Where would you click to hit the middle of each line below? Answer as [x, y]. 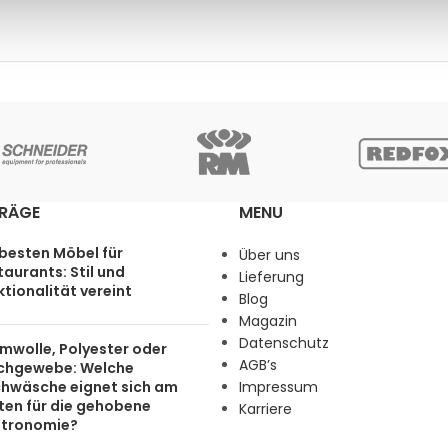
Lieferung [271, 277]
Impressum [278, 387]
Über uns [269, 255]
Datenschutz [284, 343]
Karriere [265, 409]
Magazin [268, 321]
